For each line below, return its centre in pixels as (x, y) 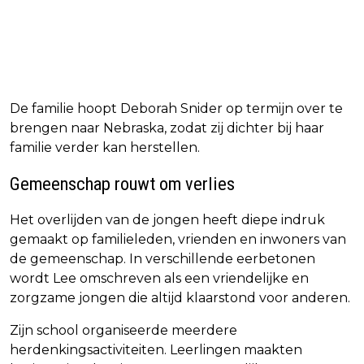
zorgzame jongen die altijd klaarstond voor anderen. (180, 298)
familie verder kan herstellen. (105, 148)
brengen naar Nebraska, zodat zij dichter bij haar (167, 128)
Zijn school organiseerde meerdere (123, 331)
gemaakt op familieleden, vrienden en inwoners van (178, 240)
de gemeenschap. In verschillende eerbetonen (162, 259)
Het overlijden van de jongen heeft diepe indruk (167, 220)
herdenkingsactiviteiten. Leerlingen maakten (156, 350)
